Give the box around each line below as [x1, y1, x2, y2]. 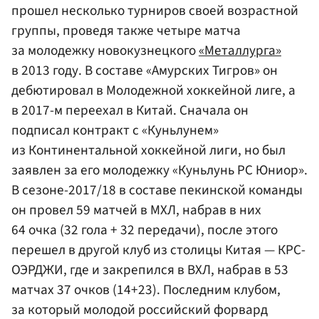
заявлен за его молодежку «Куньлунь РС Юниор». [11, 160, 308, 181]
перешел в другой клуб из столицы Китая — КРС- [11, 240, 305, 261]
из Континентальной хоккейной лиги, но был [11, 140, 286, 161]
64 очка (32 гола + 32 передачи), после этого [11, 220, 278, 241]
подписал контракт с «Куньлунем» [11, 120, 219, 141]
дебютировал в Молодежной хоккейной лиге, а [11, 80, 296, 101]
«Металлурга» [199, 41, 281, 61]
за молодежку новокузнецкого [11, 41, 199, 61]
